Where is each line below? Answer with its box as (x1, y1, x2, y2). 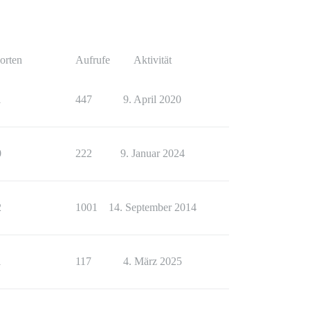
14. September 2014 (108, 201, 197, 213)
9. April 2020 (123, 93, 181, 105)
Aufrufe (75, 54, 110, 66)
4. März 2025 (122, 255, 182, 267)
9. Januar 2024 (120, 147, 185, 159)
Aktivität (133, 54, 172, 66)
